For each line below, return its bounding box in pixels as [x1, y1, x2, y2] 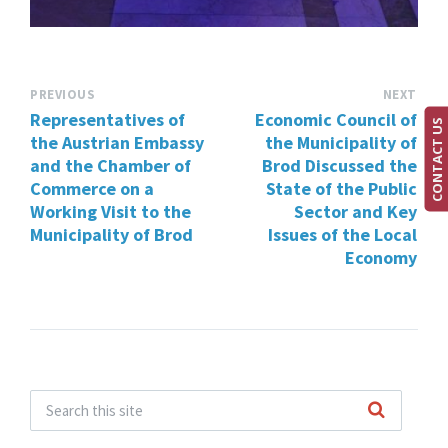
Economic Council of [255, 108, 417, 132]
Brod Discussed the [262, 154, 417, 178]
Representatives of [30, 108, 185, 132]
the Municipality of [265, 131, 417, 155]
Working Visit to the [30, 200, 191, 224]
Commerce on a [30, 177, 154, 201]
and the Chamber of [30, 154, 191, 178]
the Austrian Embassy [30, 131, 204, 155]
